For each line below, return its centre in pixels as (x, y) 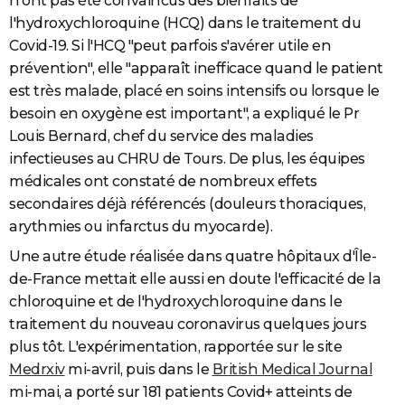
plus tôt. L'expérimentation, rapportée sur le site (175, 346)
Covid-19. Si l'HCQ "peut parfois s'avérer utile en (170, 45)
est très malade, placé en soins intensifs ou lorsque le (194, 90)
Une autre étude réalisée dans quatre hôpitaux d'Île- (193, 256)
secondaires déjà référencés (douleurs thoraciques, (187, 203)
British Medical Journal (292, 369)
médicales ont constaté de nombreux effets (163, 181)
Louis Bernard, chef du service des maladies (161, 136)
